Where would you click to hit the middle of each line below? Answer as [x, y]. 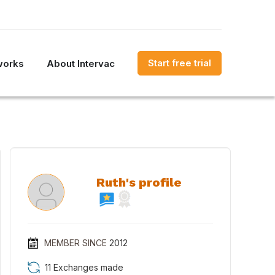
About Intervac [81, 63]
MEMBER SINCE [75, 243]
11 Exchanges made [84, 267]
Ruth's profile [139, 182]
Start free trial [180, 63]
